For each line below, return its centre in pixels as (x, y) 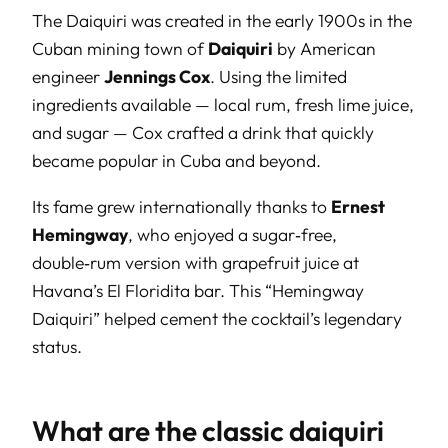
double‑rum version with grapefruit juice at (195, 262)
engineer (68, 77)
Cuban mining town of (120, 49)
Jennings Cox (157, 77)
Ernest (358, 206)
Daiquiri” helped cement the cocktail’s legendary (217, 318)
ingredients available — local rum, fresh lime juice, (223, 105)
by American (324, 49)
